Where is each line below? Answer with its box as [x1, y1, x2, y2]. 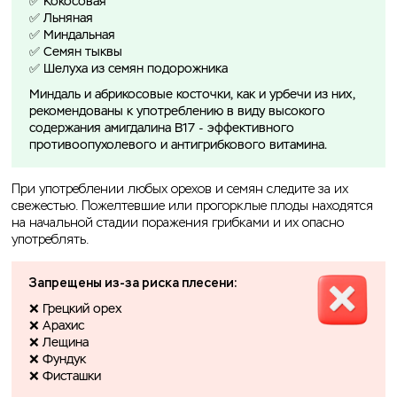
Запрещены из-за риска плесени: [29, 276, 237, 292]
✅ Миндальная [29, 29, 119, 43]
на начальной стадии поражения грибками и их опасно [12, 215, 344, 231]
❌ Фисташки [29, 370, 101, 384]
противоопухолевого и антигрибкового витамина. [29, 139, 327, 152]
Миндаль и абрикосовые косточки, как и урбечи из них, [29, 89, 355, 102]
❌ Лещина [29, 337, 89, 350]
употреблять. [12, 232, 89, 248]
